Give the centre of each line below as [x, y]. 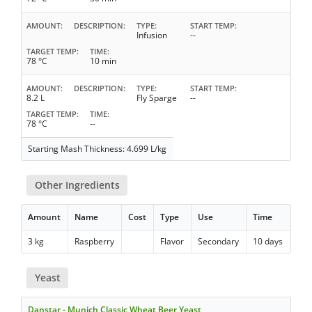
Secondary [219, 241]
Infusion [152, 35]
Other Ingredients [77, 185]
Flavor [172, 241]
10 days [268, 241]
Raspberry [95, 241]
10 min [103, 61]
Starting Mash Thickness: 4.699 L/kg [97, 148]
